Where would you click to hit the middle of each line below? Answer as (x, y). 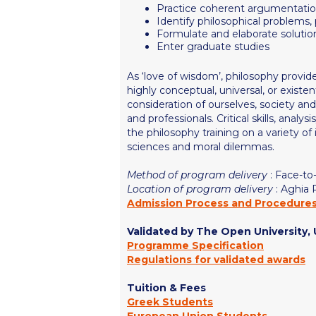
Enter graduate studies (213, 47)
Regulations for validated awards (216, 259)
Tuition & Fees (166, 287)
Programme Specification (195, 245)
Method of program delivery (199, 175)
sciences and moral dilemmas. (201, 146)
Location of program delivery (201, 189)
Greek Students (170, 302)
